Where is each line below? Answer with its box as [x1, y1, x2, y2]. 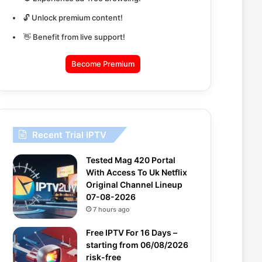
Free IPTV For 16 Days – [86, 227, 177, 237]
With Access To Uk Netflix [86, 167, 187, 177]
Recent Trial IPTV [32, 129, 106, 140]
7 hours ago [93, 205, 130, 213]
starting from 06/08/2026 [86, 240, 188, 250]
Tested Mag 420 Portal [86, 155, 175, 165]
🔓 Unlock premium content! [23, 13, 123, 22]
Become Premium [71, 59, 135, 68]
